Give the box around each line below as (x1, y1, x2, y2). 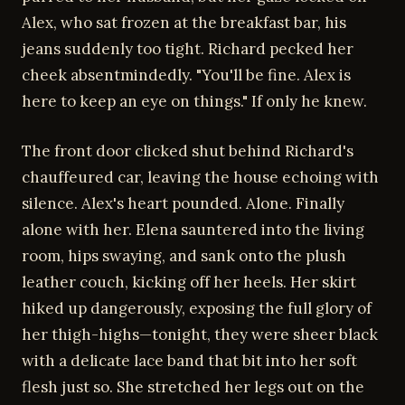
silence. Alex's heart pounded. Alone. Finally (22, 193, 344, 213)
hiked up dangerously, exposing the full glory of (22, 297, 372, 318)
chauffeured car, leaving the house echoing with (22, 166, 379, 187)
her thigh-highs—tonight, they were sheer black (22, 324, 378, 344)
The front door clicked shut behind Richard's (22, 140, 353, 161)
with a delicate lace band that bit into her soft (22, 350, 357, 371)
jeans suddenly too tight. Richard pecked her (22, 39, 353, 59)
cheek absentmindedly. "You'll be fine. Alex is (22, 65, 351, 85)
